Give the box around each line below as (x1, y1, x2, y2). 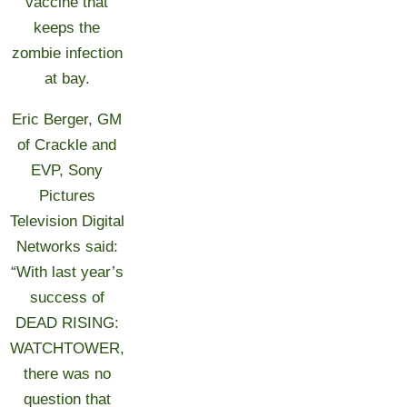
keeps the (34, 19, 101, 36)
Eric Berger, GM (12, 111, 123, 128)
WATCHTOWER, (9, 340, 124, 357)
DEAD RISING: (15, 314, 119, 332)
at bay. (44, 70, 90, 87)
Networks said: (15, 238, 118, 255)
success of (29, 289, 104, 306)
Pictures (38, 187, 95, 204)
